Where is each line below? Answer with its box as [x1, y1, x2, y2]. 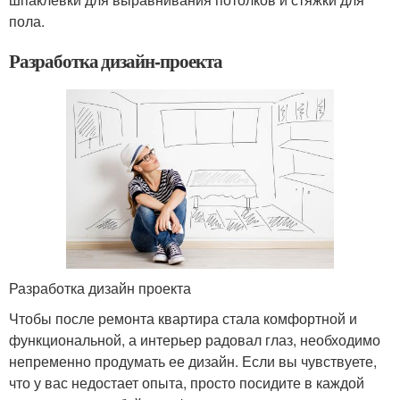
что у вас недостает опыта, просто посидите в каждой [9, 372, 364, 394]
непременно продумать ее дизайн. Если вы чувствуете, [9, 351, 377, 372]
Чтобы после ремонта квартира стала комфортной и [9, 308, 357, 329]
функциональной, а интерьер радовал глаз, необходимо [9, 329, 380, 351]
